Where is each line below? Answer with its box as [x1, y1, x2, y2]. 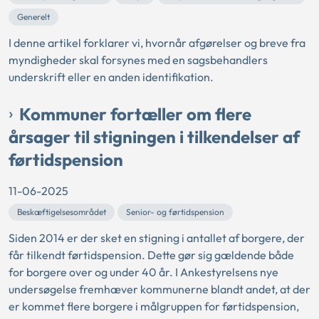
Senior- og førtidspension [126, 206, 224, 217]
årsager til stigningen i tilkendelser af [9, 126, 300, 147]
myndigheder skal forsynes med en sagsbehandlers [9, 53, 268, 67]
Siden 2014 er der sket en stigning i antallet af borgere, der [9, 231, 305, 245]
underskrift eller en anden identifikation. [9, 70, 214, 84]
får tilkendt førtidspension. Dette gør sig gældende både [9, 248, 294, 262]
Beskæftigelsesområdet [17, 206, 106, 217]
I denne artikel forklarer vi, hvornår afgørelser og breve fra [9, 36, 305, 50]
